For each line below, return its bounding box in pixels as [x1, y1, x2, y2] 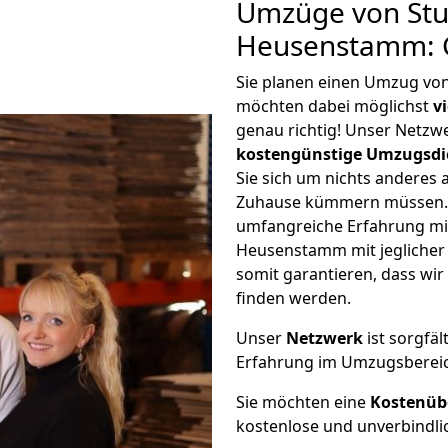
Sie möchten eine [236, 391, 370, 413]
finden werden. [236, 287, 351, 309]
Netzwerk [286, 327, 363, 349]
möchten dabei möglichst [236, 95, 433, 117]
